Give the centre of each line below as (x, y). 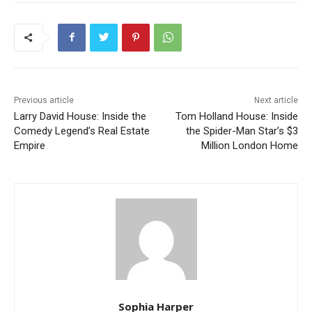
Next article (276, 100)
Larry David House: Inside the (80, 116)
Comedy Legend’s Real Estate (82, 131)
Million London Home (249, 145)
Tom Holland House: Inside (236, 116)
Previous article (44, 100)
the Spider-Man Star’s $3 (242, 131)
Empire (30, 145)
